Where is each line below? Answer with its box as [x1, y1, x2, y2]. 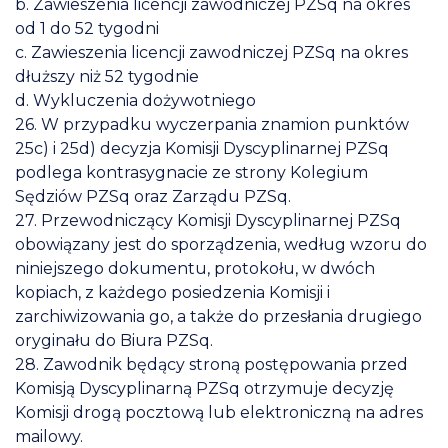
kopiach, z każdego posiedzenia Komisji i [15, 282, 330, 302]
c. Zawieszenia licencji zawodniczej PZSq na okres [15, 42, 408, 62]
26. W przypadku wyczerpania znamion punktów [15, 114, 409, 134]
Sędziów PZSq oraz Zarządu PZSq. [15, 186, 291, 206]
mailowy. [15, 426, 83, 446]
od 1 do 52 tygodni [15, 18, 159, 38]
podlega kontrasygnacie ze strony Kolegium [15, 162, 368, 182]
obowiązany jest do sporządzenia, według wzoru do [15, 234, 427, 254]
